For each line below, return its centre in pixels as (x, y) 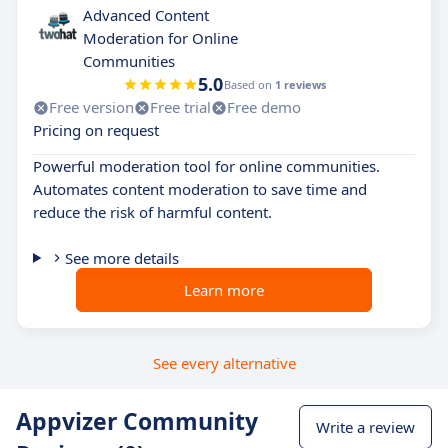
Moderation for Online (160, 38)
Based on (249, 84)
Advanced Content (146, 15)
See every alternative (224, 363)
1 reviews (300, 84)
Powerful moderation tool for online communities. (206, 166)
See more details (121, 258)
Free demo (264, 107)
